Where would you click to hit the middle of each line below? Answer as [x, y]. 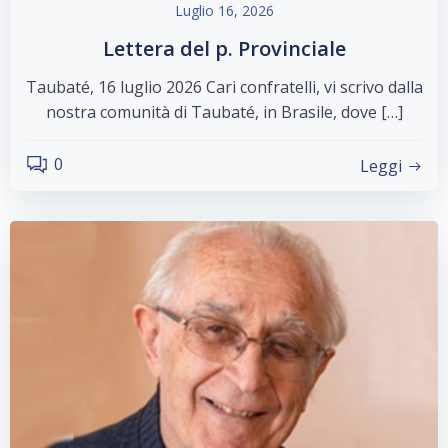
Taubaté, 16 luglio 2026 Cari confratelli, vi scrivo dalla [224, 87]
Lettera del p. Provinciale [224, 48]
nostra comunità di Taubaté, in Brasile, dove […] [224, 112]
